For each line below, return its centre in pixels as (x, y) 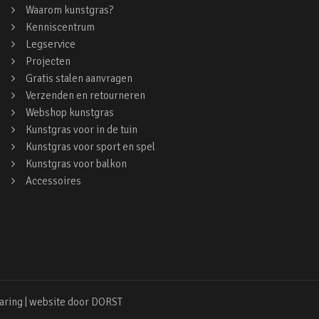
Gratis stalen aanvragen (79, 78)
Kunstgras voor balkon (76, 164)
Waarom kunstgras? (69, 10)
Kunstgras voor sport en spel (90, 147)
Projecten (48, 61)
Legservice (51, 44)
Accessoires (53, 181)
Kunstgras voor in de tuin (82, 130)
